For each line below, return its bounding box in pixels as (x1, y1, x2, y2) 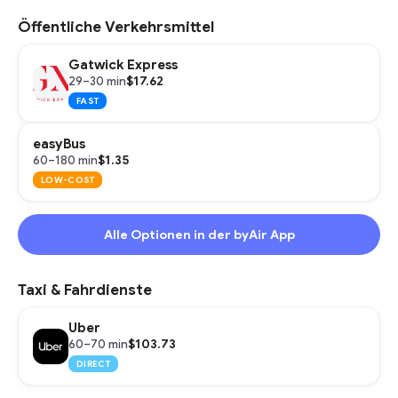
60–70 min (68, 336, 128, 352)
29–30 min (68, 73, 126, 89)
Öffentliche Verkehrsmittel (18, 18, 214, 36)
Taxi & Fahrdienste (18, 281, 152, 299)
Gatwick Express (68, 57, 178, 73)
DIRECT (76, 358, 110, 370)
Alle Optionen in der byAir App (103, 227, 295, 243)
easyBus (33, 136, 85, 152)
